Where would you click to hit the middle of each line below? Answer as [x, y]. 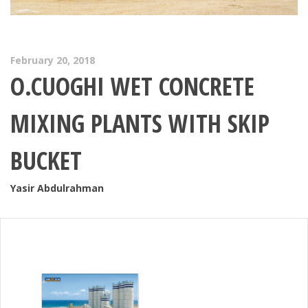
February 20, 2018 [53, 60]
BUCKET [46, 161]
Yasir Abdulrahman [57, 188]
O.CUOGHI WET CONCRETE [132, 87]
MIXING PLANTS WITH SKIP [140, 124]
